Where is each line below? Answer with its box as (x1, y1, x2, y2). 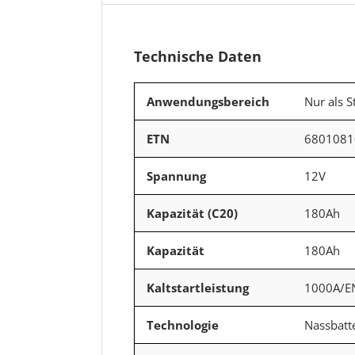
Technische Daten (134, 47, 261, 66)
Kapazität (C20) (147, 204, 238, 221)
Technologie (147, 316, 219, 333)
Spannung (147, 167, 206, 184)
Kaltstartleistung (147, 279, 249, 296)
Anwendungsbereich (147, 93, 269, 109)
